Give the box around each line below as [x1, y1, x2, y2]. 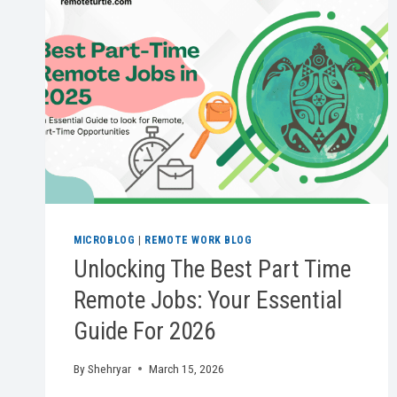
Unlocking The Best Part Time [74, 255, 351, 284]
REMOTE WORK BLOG [144, 234, 253, 247]
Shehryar [88, 361, 132, 376]
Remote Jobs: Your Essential [74, 286, 342, 315]
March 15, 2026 [149, 361, 225, 376]
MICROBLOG [74, 234, 136, 247]
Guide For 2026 [74, 317, 215, 346]
